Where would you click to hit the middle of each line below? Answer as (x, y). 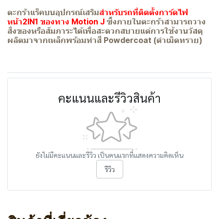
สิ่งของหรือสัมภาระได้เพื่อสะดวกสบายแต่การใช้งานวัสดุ (105, 31)
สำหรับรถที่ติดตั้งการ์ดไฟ (144, 12)
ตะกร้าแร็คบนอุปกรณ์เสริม (53, 12)
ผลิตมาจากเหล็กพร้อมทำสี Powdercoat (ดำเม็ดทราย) (105, 40)
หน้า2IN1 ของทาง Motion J (56, 22)
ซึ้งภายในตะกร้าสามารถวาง (155, 22)
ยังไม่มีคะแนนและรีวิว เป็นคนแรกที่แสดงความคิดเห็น (109, 155)
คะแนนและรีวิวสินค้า (109, 98)
